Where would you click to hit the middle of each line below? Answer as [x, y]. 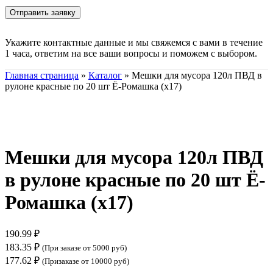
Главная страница [42, 75]
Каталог [105, 75]
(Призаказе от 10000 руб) [86, 261]
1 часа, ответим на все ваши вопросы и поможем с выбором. [131, 53]
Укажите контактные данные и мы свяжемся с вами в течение [134, 42]
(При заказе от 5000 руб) [84, 248]
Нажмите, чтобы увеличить [62, 127]
